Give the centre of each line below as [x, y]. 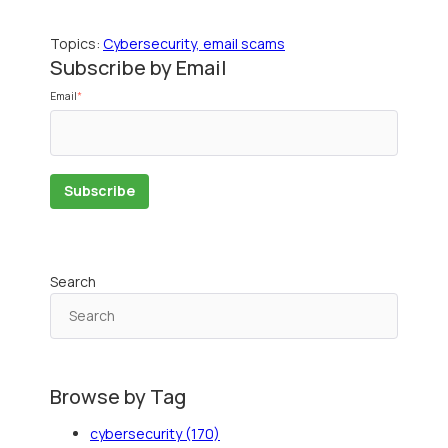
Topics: [76, 44]
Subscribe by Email [138, 68]
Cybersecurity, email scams [194, 44]
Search [73, 281]
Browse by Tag [118, 396]
